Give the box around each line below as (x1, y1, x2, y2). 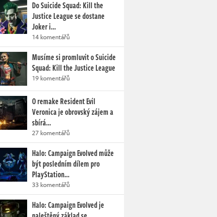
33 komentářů (32, 180, 70, 190)
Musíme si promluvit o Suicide (32, 51, 116, 63)
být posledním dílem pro (32, 158, 100, 170)
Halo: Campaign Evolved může (32, 147, 114, 159)
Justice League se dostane (32, 10, 105, 22)
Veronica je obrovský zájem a (32, 106, 113, 118)
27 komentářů (32, 128, 70, 138)
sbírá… (32, 117, 51, 129)
